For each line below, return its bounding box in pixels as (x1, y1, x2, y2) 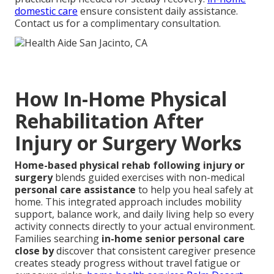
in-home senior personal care (102, 231, 245, 245)
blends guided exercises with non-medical (53, 170, 245, 184)
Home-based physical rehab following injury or (15, 158, 245, 172)
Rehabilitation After (15, 107, 204, 134)
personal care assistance (15, 182, 136, 196)
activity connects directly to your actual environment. (15, 219, 255, 233)
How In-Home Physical (15, 85, 227, 112)
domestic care (15, 4, 78, 18)
